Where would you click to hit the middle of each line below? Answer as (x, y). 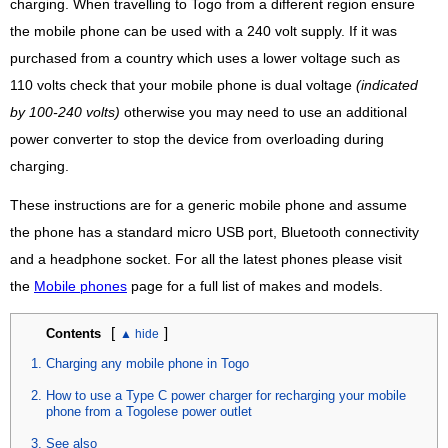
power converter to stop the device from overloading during (197, 140)
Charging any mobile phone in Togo (147, 363)
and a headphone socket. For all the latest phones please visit (206, 260)
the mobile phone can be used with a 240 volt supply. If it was (203, 32)
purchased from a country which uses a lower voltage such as (205, 59)
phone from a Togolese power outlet (149, 411)
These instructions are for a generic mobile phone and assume (208, 206)
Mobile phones (80, 287)
